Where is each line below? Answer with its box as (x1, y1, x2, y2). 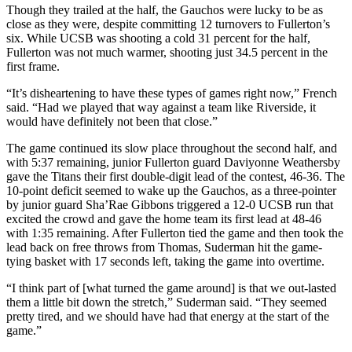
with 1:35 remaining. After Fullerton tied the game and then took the (6, 225, 343, 240)
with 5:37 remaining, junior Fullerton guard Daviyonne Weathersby (6, 155, 340, 169)
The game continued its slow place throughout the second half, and (6, 141, 337, 155)
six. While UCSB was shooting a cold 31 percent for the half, (6, 31, 310, 45)
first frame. (6, 59, 60, 73)
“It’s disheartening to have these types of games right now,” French (6, 86, 337, 100)
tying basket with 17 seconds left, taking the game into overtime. (6, 254, 324, 268)
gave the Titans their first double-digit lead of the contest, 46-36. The (6, 169, 345, 183)
